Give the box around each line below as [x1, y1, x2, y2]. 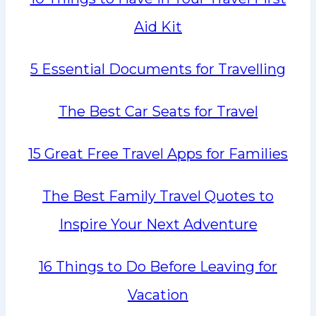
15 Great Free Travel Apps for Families [28, 145, 288, 162]
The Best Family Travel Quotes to [42, 187, 274, 205]
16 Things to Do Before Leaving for [39, 257, 277, 275]
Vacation [128, 286, 188, 303]
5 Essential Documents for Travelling [30, 60, 286, 78]
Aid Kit [134, 18, 182, 35]
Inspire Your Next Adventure [59, 215, 257, 233]
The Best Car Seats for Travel [58, 102, 258, 120]
